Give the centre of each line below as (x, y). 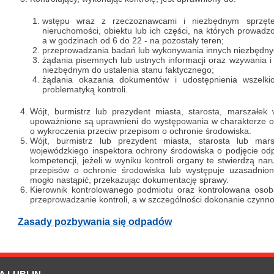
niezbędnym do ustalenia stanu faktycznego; (128, 70)
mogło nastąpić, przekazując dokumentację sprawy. (129, 180)
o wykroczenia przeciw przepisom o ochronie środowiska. (141, 131)
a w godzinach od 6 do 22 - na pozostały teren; (133, 40)
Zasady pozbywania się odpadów (95, 222)
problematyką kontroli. (85, 89)
